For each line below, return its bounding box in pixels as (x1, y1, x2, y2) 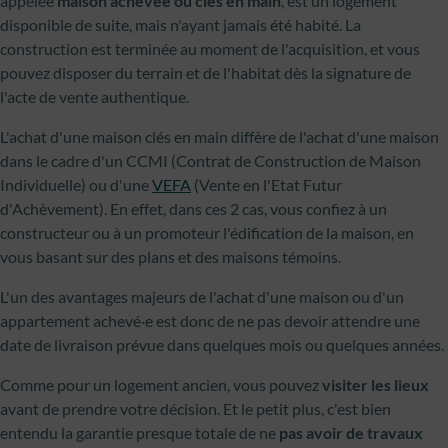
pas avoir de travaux (279, 423, 423, 442)
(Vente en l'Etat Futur (191, 175, 342, 194)
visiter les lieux (322, 375, 429, 394)
